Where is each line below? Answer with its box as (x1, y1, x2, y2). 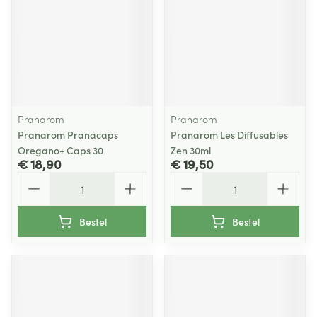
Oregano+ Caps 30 (18, 143, 103, 157)
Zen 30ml (171, 143, 211, 157)
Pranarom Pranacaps (18, 127, 118, 142)
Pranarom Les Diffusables (171, 127, 288, 142)
